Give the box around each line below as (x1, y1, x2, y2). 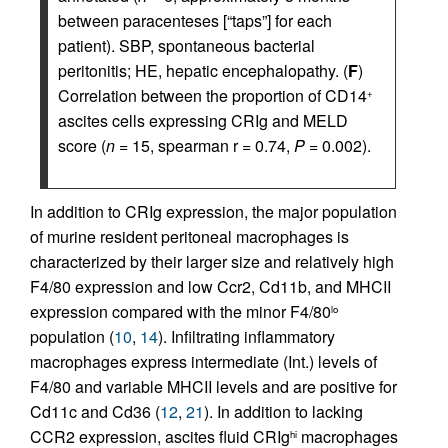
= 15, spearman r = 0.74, (115, 134, 294, 157)
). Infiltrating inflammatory (158, 325, 335, 348)
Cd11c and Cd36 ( (30, 400, 160, 423)
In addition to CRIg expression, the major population (30, 200, 397, 223)
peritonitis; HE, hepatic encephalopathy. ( (58, 59, 348, 82)
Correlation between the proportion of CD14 (58, 84, 367, 107)
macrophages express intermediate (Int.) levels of (30, 350, 377, 373)
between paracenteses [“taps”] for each (58, 9, 332, 32)
